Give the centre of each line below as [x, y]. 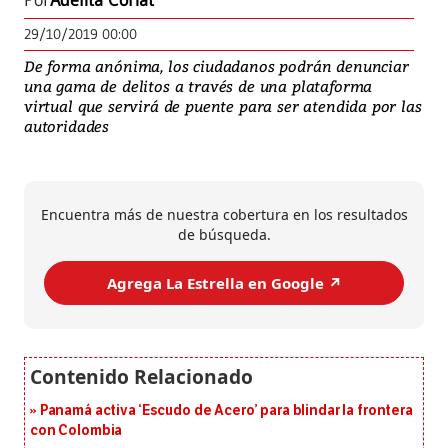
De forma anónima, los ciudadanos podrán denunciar [216, 66]
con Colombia [76, 431]
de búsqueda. [224, 235]
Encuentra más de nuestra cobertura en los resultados [224, 215]
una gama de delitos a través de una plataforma [198, 86]
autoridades [67, 126]
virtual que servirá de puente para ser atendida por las [223, 106]
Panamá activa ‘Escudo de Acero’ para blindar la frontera [226, 411]
